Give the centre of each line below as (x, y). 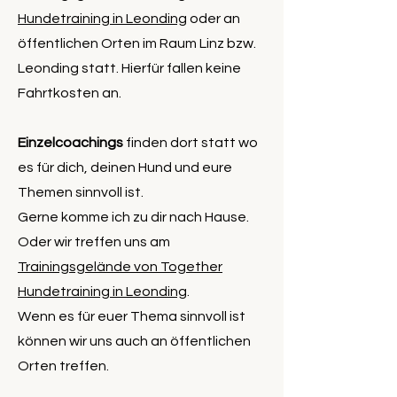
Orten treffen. (63, 366)
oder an (214, 19)
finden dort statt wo (191, 143)
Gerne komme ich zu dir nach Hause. (133, 218)
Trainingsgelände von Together (120, 267)
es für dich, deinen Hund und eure (125, 168)
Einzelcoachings (70, 143)
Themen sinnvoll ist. (81, 193)
